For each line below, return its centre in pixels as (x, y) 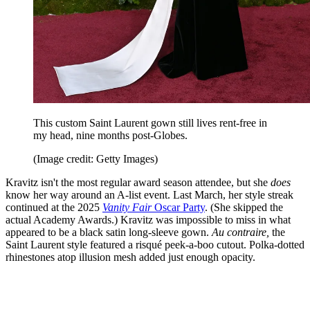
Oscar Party (178, 207)
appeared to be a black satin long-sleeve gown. (109, 232)
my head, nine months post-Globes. (110, 135)
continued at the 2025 (54, 207)
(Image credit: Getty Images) (95, 158)
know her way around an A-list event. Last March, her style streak (149, 194)
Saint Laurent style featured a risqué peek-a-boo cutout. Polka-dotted (155, 244)
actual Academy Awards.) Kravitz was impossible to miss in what (148, 219)
